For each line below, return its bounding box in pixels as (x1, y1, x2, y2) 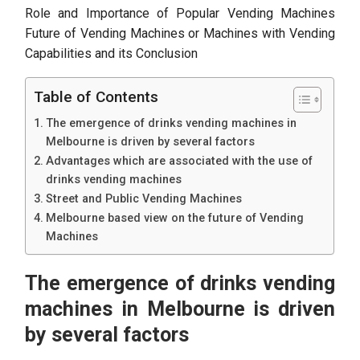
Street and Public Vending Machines (46, 192, 243, 206)
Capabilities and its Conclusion (25, 46, 198, 61)
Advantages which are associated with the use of (46, 154, 313, 168)
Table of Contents (34, 88, 159, 107)
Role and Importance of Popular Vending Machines (25, 6, 335, 21)
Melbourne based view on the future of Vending (46, 211, 305, 225)
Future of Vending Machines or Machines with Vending (25, 26, 335, 41)
